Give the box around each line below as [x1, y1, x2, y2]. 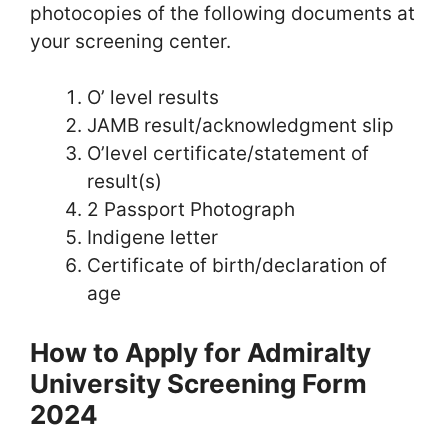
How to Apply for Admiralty [30, 336, 371, 368]
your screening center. [30, 29, 231, 53]
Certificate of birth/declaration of [87, 254, 387, 277]
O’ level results [87, 86, 219, 109]
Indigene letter [87, 226, 218, 249]
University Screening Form [30, 367, 367, 399]
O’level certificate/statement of [87, 142, 369, 165]
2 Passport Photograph [87, 198, 295, 221]
